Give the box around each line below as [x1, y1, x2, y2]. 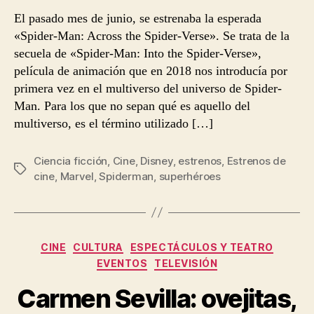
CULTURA [73, 240, 123, 253]
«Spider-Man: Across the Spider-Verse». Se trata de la [14, 28, 289, 43]
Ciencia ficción [34, 153, 108, 168]
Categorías [156, 236, 219, 252]
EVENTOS [96, 257, 148, 269]
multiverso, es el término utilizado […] [14, 116, 213, 130]
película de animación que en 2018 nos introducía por [14, 63, 287, 78]
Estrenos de [226, 153, 286, 168]
